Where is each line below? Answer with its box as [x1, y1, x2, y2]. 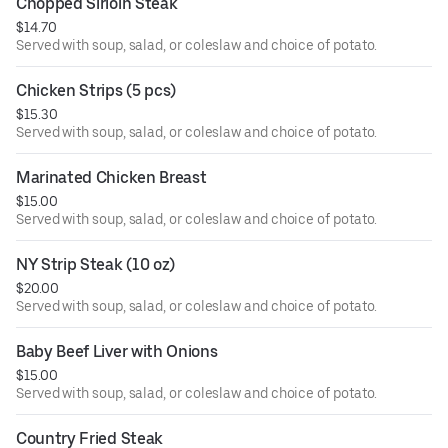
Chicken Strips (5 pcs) [16, 80, 176, 100]
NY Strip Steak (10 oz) [16, 254, 175, 274]
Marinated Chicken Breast [16, 167, 207, 187]
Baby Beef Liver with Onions [16, 341, 218, 361]
